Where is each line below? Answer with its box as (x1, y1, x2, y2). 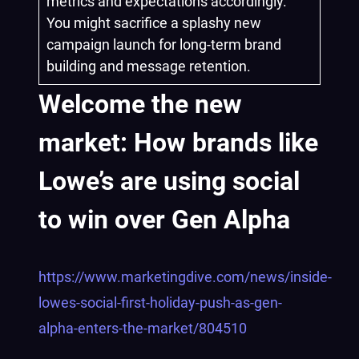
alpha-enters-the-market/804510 (38, 320, 247, 337)
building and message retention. (46, 58, 251, 75)
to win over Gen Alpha (38, 204, 290, 235)
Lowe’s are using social (38, 166, 300, 196)
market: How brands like (38, 127, 318, 158)
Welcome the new (38, 89, 242, 119)
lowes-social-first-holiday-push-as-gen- (38, 294, 282, 311)
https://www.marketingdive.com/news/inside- (38, 268, 332, 285)
